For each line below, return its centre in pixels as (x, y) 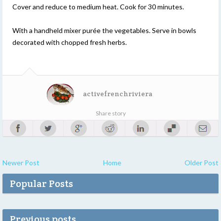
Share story (110, 113)
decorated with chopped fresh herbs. (70, 42)
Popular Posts (41, 183)
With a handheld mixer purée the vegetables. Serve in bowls (104, 30)
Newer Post (21, 162)
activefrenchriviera (118, 93)
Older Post (202, 162)
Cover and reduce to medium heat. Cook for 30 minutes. (98, 6)
